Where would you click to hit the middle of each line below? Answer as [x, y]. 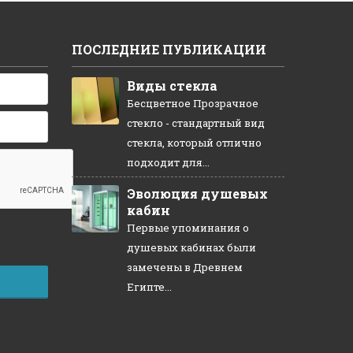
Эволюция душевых [197, 193]
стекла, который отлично [194, 142]
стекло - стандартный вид [196, 123]
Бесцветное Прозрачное [193, 103]
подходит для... [168, 162]
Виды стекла [172, 85]
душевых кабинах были [191, 247]
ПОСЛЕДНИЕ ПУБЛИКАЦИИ [169, 49]
